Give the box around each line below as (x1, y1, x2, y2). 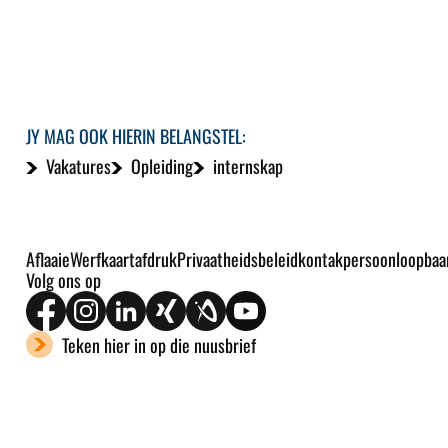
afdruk (135, 246, 178, 273)
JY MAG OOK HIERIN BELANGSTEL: (26, 123, 247, 150)
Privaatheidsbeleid (177, 246, 299, 273)
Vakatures (46, 153, 112, 180)
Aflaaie (26, 246, 71, 273)
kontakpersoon (298, 246, 397, 273)
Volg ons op (26, 267, 102, 294)
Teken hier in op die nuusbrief (62, 332, 257, 359)
